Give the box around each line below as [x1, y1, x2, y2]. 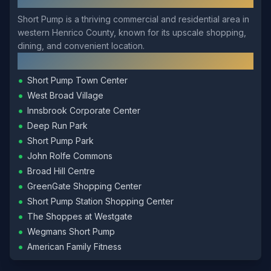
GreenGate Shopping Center [27, 181, 142, 191]
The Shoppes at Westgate [27, 211, 132, 221]
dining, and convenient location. [18, 41, 145, 51]
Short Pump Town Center [27, 75, 128, 85]
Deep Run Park [27, 120, 88, 131]
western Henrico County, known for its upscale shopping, [18, 27, 246, 38]
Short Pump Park [27, 135, 94, 146]
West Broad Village [27, 90, 103, 100]
